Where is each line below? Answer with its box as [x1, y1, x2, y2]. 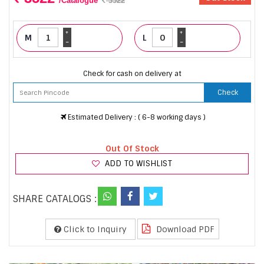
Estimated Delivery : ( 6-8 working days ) [65, 112, 206, 122]
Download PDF [153, 223, 214, 235]
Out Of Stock [105, 143, 159, 154]
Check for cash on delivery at [82, 68, 181, 78]
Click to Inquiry [61, 223, 127, 235]
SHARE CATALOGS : [13, 192, 97, 205]
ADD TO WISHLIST [102, 158, 172, 169]
